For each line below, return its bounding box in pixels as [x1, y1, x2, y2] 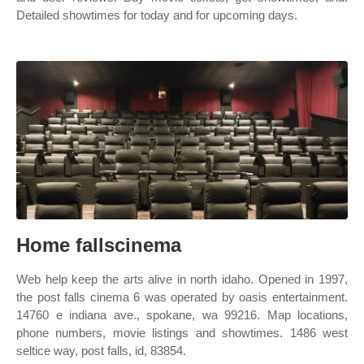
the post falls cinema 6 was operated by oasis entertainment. [16, 290, 348, 304]
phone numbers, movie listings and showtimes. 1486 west [16, 326, 348, 340]
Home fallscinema [16, 234, 181, 256]
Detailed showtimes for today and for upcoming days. [16, 8, 297, 22]
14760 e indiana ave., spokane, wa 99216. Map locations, [16, 308, 348, 322]
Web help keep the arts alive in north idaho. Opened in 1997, [16, 272, 348, 286]
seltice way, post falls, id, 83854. [16, 344, 186, 357]
